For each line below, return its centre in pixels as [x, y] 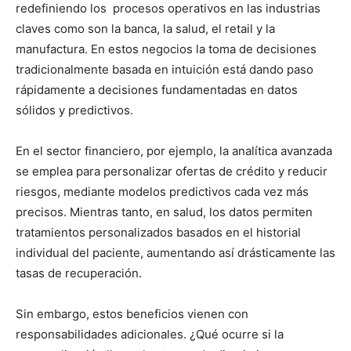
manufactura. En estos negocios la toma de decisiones [166, 49]
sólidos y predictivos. [74, 110]
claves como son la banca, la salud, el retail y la [145, 29]
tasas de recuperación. [79, 273]
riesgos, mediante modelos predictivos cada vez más [162, 192]
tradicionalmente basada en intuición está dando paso [165, 70]
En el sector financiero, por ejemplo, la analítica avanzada [174, 151]
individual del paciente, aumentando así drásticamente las [175, 253]
